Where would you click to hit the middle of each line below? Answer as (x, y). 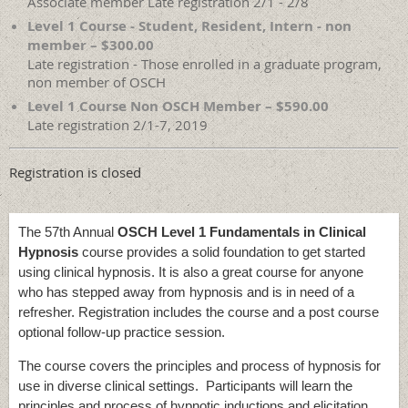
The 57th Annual (68, 232)
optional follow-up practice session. (123, 332)
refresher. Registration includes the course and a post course (199, 312)
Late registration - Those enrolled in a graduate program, (204, 64)
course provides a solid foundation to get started (222, 252)
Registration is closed (75, 173)
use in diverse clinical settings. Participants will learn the (185, 386)
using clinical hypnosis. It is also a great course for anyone (191, 272)
